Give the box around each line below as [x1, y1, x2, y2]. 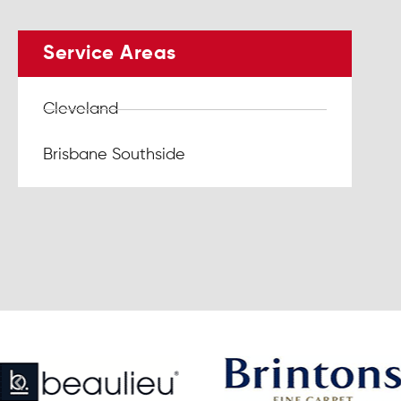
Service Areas [43, 44, 176, 64]
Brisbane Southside [43, 147, 185, 164]
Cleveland [43, 101, 118, 118]
